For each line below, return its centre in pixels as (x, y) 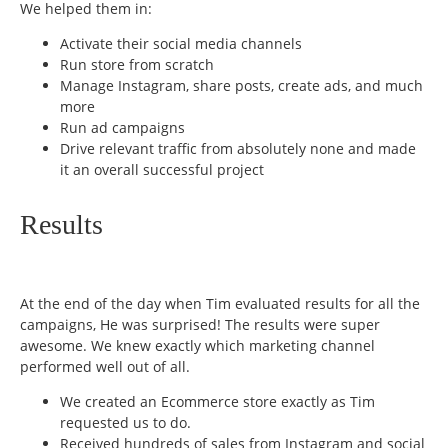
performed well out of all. (105, 366)
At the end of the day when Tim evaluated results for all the (220, 303)
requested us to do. (125, 422)
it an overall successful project (162, 170)
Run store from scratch (137, 65)
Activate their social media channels (181, 44)
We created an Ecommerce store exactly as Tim (217, 401)
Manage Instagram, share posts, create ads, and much (241, 86)
